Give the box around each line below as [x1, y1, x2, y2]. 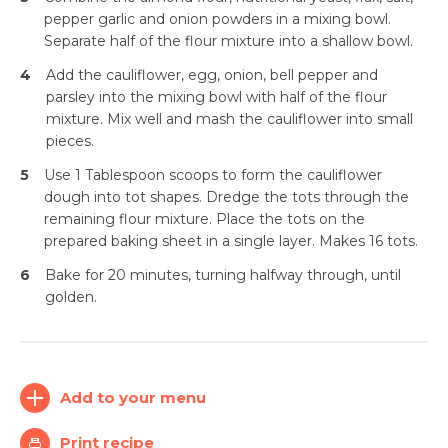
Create [161, 405, 215, 423]
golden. [45, 288, 97, 306]
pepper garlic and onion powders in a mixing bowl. [44, 10, 391, 28]
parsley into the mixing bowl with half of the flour [46, 88, 387, 106]
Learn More [184, 343, 264, 358]
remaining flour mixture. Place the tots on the [44, 210, 365, 228]
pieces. [46, 132, 94, 150]
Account [154, 427, 221, 445]
